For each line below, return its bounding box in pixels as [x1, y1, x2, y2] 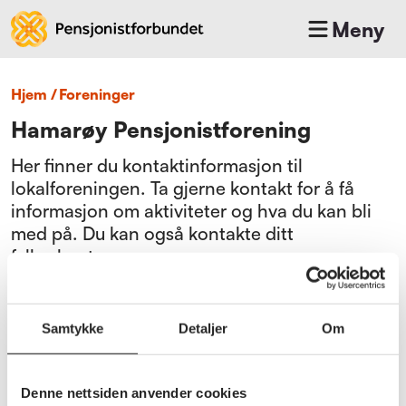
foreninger [66, 85, 135, 103]
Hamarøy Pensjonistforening [11, 116, 311, 143]
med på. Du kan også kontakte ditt [11, 222, 294, 245]
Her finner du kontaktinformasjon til [11, 154, 303, 177]
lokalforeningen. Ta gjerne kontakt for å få [11, 177, 354, 199]
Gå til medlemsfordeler [34, 345, 194, 364]
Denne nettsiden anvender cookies [21, 384, 246, 401]
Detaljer [178, 320, 228, 336]
